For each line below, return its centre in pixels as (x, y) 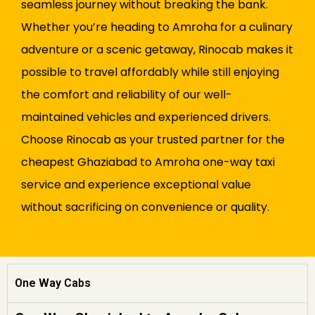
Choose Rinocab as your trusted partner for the (153, 140)
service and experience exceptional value (136, 185)
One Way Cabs (53, 283)
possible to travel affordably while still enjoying (150, 72)
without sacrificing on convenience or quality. (145, 207)
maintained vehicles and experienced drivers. (146, 117)
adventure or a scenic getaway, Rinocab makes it (157, 50)
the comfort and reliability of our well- (127, 95)
